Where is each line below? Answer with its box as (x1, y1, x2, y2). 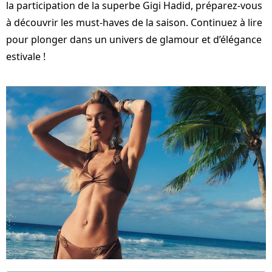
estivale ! (6, 50, 46, 64)
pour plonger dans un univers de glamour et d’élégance (6, 33, 262, 47)
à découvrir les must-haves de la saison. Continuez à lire (6, 16, 262, 30)
